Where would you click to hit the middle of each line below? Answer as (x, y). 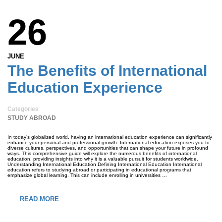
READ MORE (39, 199)
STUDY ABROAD (32, 118)
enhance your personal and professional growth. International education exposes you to (109, 142)
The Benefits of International (107, 71)
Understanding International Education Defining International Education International (105, 164)
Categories (23, 109)
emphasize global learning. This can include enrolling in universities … (87, 175)
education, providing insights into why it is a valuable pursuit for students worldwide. (103, 159)
